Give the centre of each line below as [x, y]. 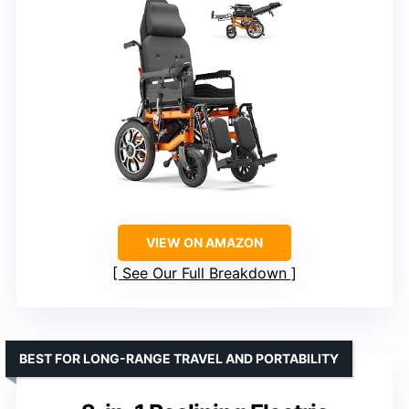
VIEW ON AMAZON [204, 243]
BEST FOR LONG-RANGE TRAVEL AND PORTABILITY [179, 359]
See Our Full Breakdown [204, 273]
